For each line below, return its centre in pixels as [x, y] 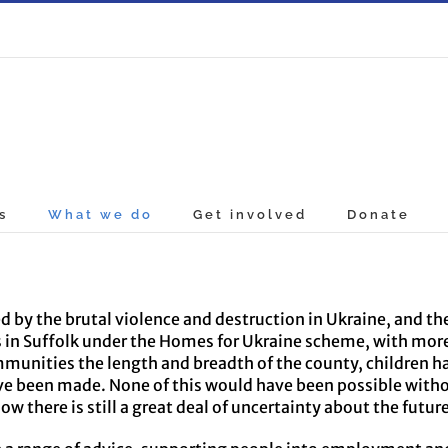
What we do [101, 214]
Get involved [250, 214]
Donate [379, 214]
